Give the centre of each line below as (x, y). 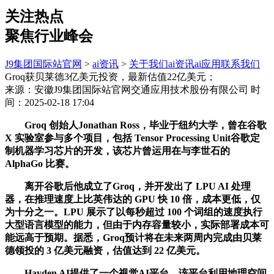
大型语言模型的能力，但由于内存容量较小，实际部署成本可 (137, 224)
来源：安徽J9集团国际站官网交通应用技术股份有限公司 (127, 89)
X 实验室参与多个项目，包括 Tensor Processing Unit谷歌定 (132, 138)
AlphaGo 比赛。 (40, 163)
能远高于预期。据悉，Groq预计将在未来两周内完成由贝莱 (133, 237)
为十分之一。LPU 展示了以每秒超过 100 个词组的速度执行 (134, 212)
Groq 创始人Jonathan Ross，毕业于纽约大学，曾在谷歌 (136, 125)
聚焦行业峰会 (49, 36)
